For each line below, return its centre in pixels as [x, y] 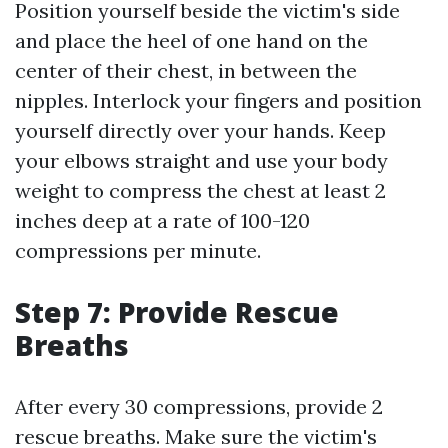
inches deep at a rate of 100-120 [162, 221]
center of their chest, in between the [186, 71]
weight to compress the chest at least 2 [200, 191]
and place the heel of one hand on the [191, 41]
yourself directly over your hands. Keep [200, 131]
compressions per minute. [138, 251]
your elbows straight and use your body [201, 161]
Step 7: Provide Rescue [177, 312]
